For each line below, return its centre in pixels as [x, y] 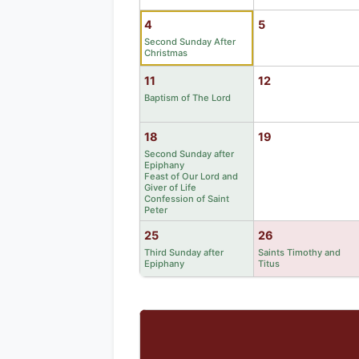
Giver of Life [170, 187]
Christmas [166, 52]
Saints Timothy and [299, 252]
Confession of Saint [187, 198]
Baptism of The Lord [188, 97]
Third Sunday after [184, 252]
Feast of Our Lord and [191, 176]
